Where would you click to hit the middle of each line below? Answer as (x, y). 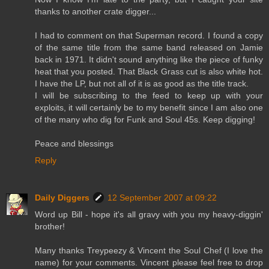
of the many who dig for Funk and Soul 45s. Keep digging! (145, 119)
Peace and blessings (74, 143)
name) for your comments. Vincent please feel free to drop (149, 262)
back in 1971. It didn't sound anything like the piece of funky (149, 59)
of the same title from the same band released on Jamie (149, 47)
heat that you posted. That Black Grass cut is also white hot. (149, 71)
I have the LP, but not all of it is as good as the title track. (142, 83)
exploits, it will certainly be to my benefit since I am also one (149, 107)
